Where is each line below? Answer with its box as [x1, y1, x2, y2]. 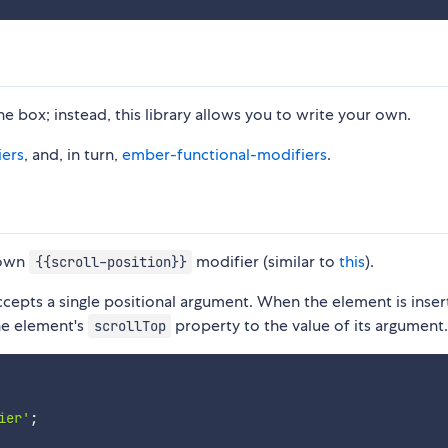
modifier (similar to [192, 251, 340, 273]
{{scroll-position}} [34, 253, 187, 272]
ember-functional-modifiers [122, 144, 327, 166]
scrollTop [93, 317, 166, 336]
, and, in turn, [24, 144, 122, 166]
